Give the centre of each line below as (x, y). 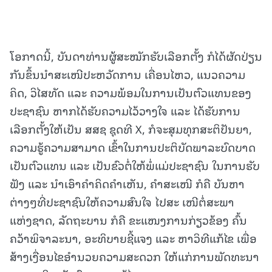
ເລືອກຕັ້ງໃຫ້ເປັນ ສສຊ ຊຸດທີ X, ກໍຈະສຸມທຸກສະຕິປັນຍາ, (131, 129)
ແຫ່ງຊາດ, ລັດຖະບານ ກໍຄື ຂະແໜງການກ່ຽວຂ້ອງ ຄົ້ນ (128, 220)
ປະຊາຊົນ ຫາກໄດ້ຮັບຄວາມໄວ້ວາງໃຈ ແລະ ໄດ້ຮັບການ (125, 110)
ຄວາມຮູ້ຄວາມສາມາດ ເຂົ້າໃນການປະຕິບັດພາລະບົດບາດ (133, 147)
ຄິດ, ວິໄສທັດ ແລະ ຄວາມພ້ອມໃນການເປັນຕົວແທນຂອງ (131, 92)
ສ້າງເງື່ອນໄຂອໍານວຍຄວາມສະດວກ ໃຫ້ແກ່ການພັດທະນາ (134, 256)
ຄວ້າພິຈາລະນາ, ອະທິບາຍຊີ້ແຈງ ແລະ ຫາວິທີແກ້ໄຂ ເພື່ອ (133, 238)
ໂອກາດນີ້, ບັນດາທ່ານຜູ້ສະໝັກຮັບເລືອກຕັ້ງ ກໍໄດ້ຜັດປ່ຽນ (136, 56)
